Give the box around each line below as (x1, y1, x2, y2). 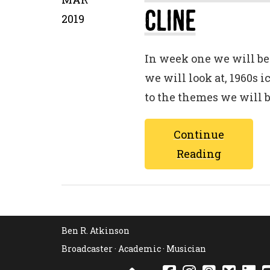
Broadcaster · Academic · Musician (61, 243, 206, 254)
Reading (176, 146, 221, 161)
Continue (173, 127, 224, 142)
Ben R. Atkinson (61, 225, 130, 236)
